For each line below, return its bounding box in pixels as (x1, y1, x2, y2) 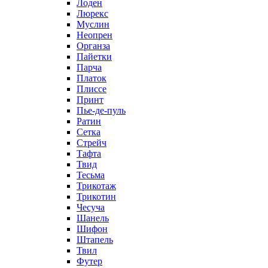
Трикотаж (77, 181, 116, 191)
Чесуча (77, 202, 105, 212)
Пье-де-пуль (77, 105, 126, 115)
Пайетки (77, 51, 112, 62)
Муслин (77, 19, 109, 29)
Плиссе (77, 84, 106, 94)
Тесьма (77, 170, 105, 180)
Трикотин (77, 191, 116, 202)
